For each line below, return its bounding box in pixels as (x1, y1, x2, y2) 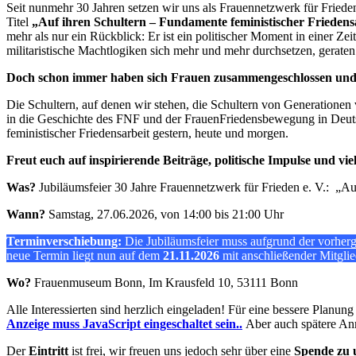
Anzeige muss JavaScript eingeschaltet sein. (6, 317, 239, 331)
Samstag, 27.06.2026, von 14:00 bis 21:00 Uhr (45, 207, 284, 222)
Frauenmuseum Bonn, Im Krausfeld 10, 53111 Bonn (31, 276, 298, 290)
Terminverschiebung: (6, 234, 122, 249)
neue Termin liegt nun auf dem (6, 249, 163, 263)
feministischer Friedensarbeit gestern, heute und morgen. (6, 126, 288, 141)
